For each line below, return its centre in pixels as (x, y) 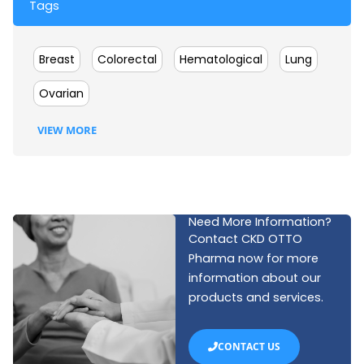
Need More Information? (260, 221)
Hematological (221, 59)
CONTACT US (249, 347)
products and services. (256, 297)
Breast (57, 59)
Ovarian (61, 93)
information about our (254, 277)
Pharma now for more (253, 258)
